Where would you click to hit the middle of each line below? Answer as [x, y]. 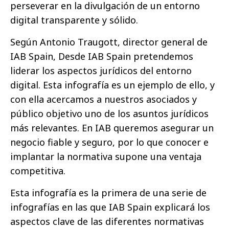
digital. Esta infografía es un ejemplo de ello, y [112, 85]
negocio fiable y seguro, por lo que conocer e [109, 142]
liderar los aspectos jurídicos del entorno [101, 71]
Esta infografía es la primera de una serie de [108, 193]
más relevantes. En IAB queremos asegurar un [112, 128]
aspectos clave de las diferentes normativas [107, 221]
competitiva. [38, 171]
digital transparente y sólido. [74, 20]
